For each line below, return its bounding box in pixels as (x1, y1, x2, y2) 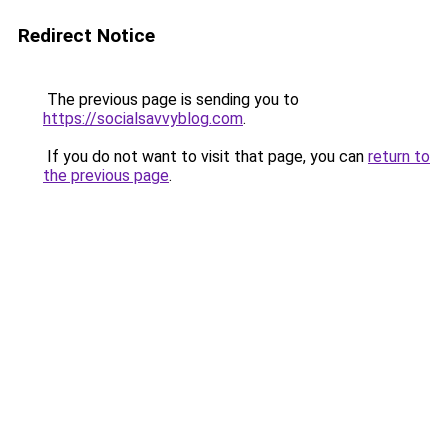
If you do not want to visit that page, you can (43, 147, 368, 166)
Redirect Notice (18, 24, 155, 47)
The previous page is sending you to (43, 90, 299, 109)
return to (368, 147, 430, 166)
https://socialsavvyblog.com (43, 109, 243, 128)
